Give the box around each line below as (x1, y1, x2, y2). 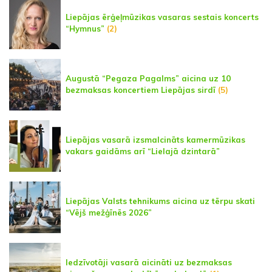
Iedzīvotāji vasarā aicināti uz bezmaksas (66, 257, 232, 268)
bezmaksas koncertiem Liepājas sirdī (66, 85, 216, 95)
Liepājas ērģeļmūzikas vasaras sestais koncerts (66, 12, 259, 22)
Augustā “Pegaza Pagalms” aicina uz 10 (66, 73, 231, 84)
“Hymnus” (66, 24, 104, 34)
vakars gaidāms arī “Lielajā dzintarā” (66, 146, 220, 157)
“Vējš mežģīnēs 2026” (66, 208, 152, 218)
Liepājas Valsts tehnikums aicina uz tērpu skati (66, 196, 255, 206)
